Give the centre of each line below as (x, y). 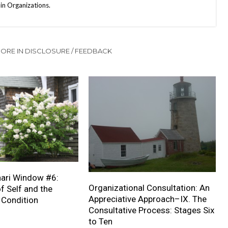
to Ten (100, 221)
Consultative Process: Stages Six (151, 210)
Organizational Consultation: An (149, 188)
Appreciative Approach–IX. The (147, 199)
